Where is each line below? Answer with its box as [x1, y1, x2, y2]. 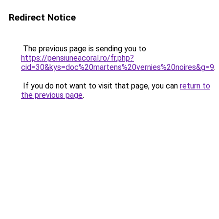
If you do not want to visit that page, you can [21, 81, 180, 90]
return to [180, 81, 210, 90]
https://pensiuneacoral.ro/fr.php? [21, 53, 134, 63]
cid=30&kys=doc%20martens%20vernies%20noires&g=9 [21, 63, 214, 72]
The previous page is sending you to [21, 44, 146, 53]
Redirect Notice [9, 12, 76, 23]
